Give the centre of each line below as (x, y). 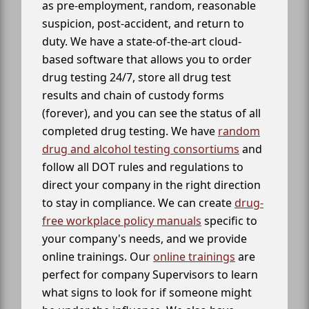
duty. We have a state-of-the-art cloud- (142, 42)
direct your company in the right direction (151, 185)
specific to (229, 221)
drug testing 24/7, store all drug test (137, 78)
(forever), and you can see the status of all (151, 113)
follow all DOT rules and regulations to (143, 167)
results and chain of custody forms (133, 96)
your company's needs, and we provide (144, 239)
